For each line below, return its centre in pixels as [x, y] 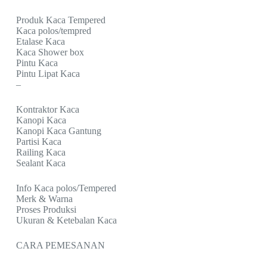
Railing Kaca [41, 152]
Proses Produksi [46, 209]
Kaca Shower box [50, 52]
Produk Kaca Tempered [60, 20]
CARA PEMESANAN [60, 245]
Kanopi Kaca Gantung [58, 131]
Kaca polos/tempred [53, 30]
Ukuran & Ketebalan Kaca [66, 220]
